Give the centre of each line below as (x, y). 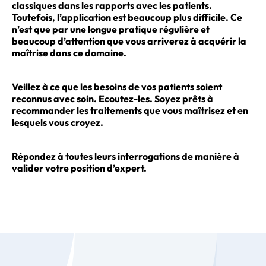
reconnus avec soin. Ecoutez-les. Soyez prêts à (113, 99)
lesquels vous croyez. (58, 123)
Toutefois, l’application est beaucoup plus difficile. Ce (127, 17)
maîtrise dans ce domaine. (69, 53)
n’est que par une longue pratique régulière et (111, 29)
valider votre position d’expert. (79, 168)
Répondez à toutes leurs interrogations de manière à (126, 156)
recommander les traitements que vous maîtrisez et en (130, 111)
